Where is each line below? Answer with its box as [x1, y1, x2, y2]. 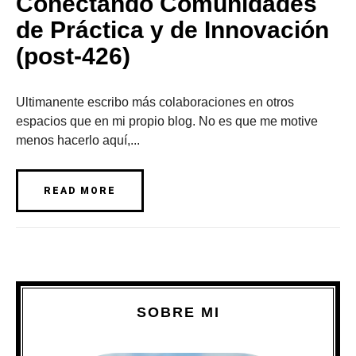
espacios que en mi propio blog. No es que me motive [16, 114, 318, 129]
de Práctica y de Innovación [16, 17, 329, 44]
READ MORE [44, 185, 116, 197]
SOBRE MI [136, 304, 220, 321]
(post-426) [16, 43, 130, 70]
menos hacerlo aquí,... [16, 133, 140, 148]
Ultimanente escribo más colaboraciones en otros [16, 95, 294, 110]
